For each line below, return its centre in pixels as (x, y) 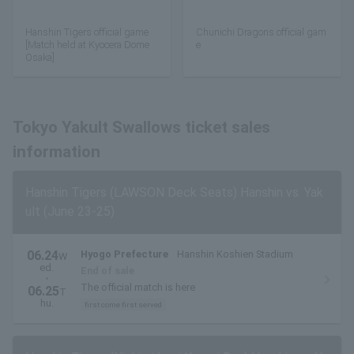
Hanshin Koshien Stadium (235, 254)
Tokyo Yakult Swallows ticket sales (141, 128)
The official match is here (138, 288)
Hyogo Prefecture (124, 254)
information (56, 152)
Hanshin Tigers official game (87, 32)
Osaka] (40, 58)
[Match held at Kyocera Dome (87, 45)
